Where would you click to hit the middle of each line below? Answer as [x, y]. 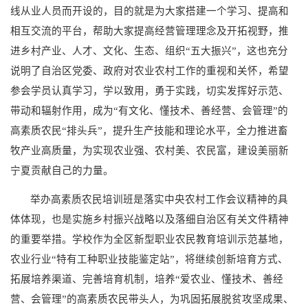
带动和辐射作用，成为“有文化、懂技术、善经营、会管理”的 [149, 110]
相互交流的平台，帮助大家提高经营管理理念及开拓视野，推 [150, 31]
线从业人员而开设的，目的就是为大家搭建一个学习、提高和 [150, 11]
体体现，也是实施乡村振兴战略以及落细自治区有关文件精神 [150, 219]
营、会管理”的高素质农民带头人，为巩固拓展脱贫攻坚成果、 [152, 299]
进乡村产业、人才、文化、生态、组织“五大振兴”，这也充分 [149, 51]
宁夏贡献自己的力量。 [62, 170]
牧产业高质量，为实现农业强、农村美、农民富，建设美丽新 [150, 150]
